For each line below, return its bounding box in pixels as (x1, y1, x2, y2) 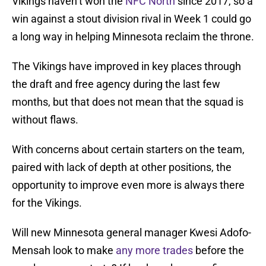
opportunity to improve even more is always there (12, 179, 245, 192)
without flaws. (12, 113, 78, 126)
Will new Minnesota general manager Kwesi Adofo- (12, 226, 251, 239)
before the (193, 244, 244, 257)
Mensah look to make (12, 244, 116, 257)
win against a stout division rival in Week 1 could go (12, 12, 251, 26)
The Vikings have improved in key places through (12, 60, 241, 73)
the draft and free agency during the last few (12, 78, 220, 91)
